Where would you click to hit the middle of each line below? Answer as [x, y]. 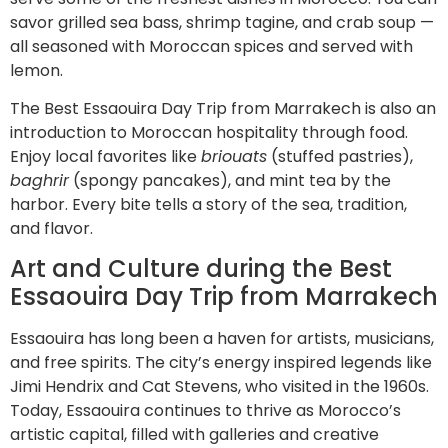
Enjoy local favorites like [105, 157]
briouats [234, 157]
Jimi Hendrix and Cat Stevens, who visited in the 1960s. [219, 387]
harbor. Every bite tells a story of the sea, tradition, [208, 205]
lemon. [36, 70]
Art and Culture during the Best [201, 269]
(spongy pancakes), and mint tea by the [230, 181]
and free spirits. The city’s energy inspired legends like [221, 363]
